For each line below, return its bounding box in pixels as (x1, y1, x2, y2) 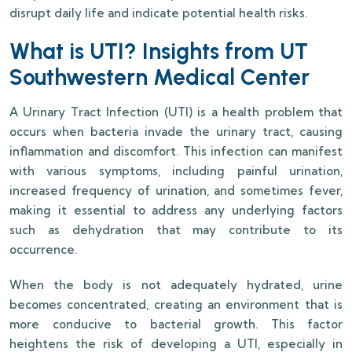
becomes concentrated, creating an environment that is (9, 297, 343, 313)
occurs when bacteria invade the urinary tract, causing (9, 124, 343, 140)
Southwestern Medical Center (9, 64, 310, 91)
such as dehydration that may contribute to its (9, 222, 343, 238)
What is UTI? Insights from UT (9, 38, 308, 65)
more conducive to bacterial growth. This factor (9, 317, 343, 332)
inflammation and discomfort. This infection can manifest (9, 144, 343, 159)
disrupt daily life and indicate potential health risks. (9, 5, 307, 21)
